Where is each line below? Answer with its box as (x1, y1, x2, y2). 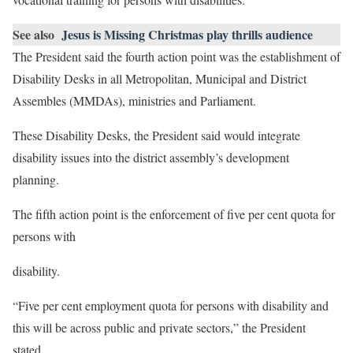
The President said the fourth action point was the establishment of (13, 48, 340, 65)
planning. (13, 171, 63, 188)
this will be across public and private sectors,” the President (13, 319, 306, 336)
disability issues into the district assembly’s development (13, 149, 289, 166)
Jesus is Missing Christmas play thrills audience (61, 25, 313, 44)
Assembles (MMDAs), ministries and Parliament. (13, 92, 260, 110)
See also (13, 25, 54, 44)
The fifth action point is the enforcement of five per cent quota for (13, 206, 335, 223)
